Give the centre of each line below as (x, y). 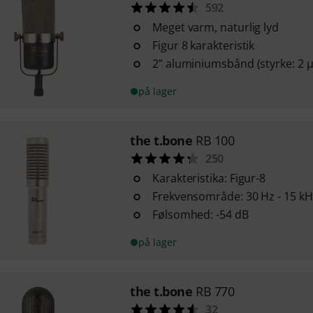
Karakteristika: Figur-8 (209, 178)
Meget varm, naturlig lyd (216, 27)
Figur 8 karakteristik (203, 45)
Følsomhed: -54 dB (200, 214)
